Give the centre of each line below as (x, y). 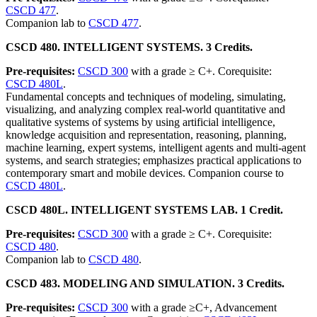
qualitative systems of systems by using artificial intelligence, (140, 122)
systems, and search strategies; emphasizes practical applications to (154, 160)
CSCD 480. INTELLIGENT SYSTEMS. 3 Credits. (129, 47)
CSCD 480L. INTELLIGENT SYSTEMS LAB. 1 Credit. (144, 210)
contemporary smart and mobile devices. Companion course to (145, 173)
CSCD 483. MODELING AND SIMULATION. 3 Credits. (145, 283)
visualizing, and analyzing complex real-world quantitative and (145, 109)
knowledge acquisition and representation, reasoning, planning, (146, 135)
